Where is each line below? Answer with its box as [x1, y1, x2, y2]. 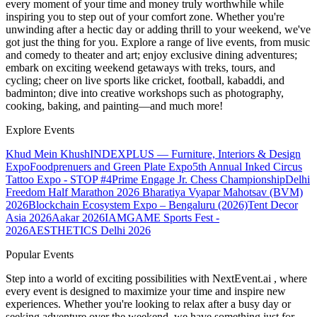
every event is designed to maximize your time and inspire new [6, 285, 286, 298]
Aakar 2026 [52, 212, 105, 224]
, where [274, 272, 307, 285]
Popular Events [6, 248, 74, 261]
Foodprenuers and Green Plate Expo [30, 161, 192, 173]
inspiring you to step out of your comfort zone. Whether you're [6, 11, 284, 23]
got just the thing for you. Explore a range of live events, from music [6, 36, 310, 49]
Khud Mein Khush [6, 148, 90, 161]
